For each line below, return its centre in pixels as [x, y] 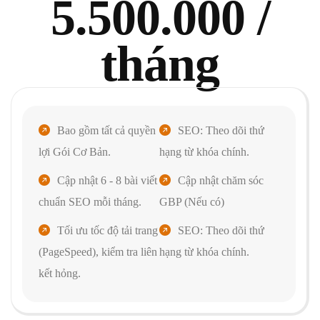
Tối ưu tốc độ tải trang [107, 230]
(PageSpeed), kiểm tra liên [98, 251]
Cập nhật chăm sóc [220, 180]
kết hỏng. [60, 273]
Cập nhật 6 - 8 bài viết [107, 180]
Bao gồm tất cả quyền [106, 130]
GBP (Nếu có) [191, 201]
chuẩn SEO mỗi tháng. [90, 201]
